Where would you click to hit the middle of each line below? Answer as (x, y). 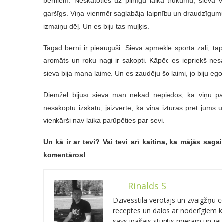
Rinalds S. (148, 186)
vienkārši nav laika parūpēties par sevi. (104, 120)
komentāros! (64, 154)
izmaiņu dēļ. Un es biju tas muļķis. (96, 26)
